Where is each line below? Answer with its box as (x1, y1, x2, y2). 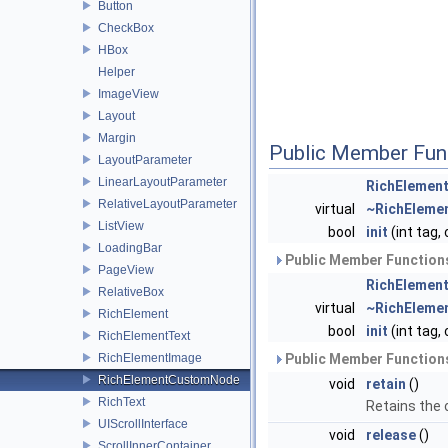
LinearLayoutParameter (98, 174, 227, 189)
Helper (98, 64, 135, 79)
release (366, 427, 416, 443)
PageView (98, 262, 154, 277)
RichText (98, 394, 145, 409)
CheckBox (98, 20, 154, 35)
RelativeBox (98, 284, 164, 299)
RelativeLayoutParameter (98, 196, 237, 211)
